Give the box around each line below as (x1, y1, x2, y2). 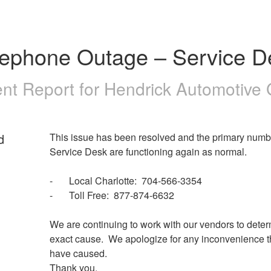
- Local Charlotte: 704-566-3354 (68, 173, 202, 188)
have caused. (49, 246, 112, 260)
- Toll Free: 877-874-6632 (68, 188, 174, 202)
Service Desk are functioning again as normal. (49, 144, 247, 158)
